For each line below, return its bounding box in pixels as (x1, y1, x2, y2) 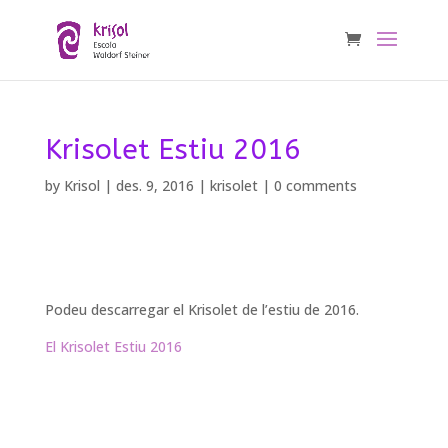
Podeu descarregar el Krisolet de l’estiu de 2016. (44, 300, 359, 319)
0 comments (273, 176, 357, 195)
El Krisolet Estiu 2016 (44, 337, 182, 356)
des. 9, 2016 (115, 176, 194, 195)
